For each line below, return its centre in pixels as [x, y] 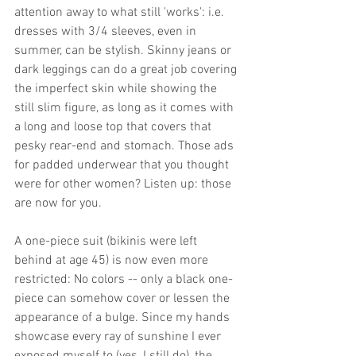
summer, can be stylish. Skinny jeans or [124, 51]
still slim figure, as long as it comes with [126, 108]
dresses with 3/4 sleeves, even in [107, 32]
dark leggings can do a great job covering [127, 70]
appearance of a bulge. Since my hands [124, 318]
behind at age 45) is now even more [113, 261]
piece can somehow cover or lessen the [124, 299]
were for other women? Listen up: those [124, 184]
